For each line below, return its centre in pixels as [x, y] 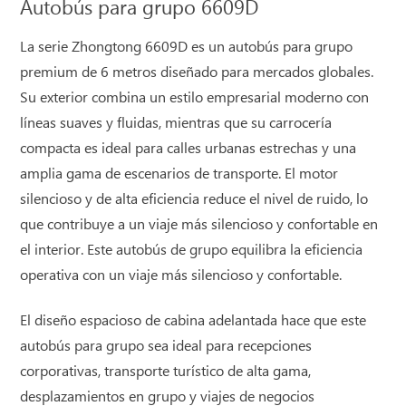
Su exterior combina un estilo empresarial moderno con [195, 98]
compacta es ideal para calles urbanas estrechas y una [188, 149]
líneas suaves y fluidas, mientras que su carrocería [176, 123]
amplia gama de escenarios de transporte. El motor [179, 174]
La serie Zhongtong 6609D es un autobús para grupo [187, 47]
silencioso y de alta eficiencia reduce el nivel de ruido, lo [194, 199]
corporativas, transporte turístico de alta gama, [166, 372]
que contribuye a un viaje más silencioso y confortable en [199, 225]
